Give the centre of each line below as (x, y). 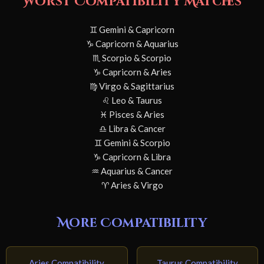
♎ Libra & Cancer (132, 129)
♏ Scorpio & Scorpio (132, 58)
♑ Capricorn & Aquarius (132, 44)
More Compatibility (132, 224)
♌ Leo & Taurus (132, 100)
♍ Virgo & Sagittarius (132, 86)
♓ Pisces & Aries (132, 115)
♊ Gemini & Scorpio (132, 143)
